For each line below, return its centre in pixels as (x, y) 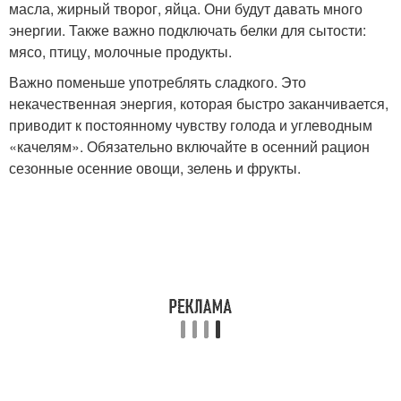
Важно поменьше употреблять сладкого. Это (158, 82)
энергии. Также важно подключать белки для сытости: (188, 30)
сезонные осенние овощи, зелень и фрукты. (157, 168)
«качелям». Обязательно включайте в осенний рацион (189, 146)
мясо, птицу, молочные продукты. (120, 51)
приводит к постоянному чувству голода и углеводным (191, 125)
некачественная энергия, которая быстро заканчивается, (199, 103)
